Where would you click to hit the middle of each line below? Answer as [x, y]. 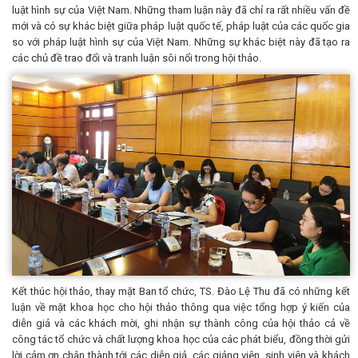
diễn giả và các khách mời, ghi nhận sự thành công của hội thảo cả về [181, 324]
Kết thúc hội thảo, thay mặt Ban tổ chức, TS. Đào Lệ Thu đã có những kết [181, 292]
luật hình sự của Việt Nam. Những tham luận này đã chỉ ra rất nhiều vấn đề [181, 10]
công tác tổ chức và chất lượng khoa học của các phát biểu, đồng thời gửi [181, 340]
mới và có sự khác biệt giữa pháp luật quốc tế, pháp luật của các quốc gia [181, 26]
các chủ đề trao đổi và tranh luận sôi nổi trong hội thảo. [137, 58]
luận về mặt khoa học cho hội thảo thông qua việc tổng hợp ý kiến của [181, 308]
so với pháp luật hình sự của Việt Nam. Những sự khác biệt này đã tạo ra [181, 42]
